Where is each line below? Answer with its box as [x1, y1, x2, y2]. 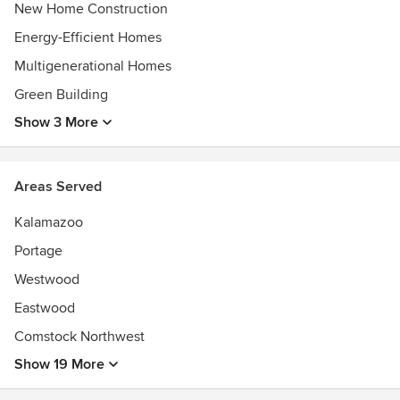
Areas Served [14, 178, 102, 196]
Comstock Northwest [14, 328, 145, 346]
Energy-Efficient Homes [14, 29, 162, 46]
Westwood [14, 271, 79, 288]
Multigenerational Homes [14, 57, 171, 75]
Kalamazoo [14, 213, 83, 231]
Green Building [14, 86, 108, 104]
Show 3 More [14, 113, 98, 131]
